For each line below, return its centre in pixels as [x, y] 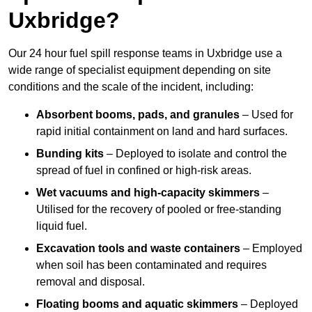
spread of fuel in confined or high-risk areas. [144, 171]
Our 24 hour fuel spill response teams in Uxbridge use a [145, 54]
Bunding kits [70, 154]
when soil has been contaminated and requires [151, 265]
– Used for [266, 115]
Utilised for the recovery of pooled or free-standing [159, 210]
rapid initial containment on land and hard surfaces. [162, 132]
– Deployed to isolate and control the [195, 154]
